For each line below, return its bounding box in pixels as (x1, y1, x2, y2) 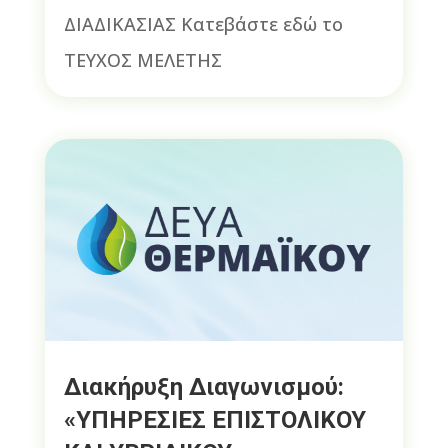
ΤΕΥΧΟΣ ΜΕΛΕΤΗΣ (63, 48, 222, 73)
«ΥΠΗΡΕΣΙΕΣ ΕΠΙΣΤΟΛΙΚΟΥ (63, 405, 366, 434)
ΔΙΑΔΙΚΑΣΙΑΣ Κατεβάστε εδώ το (63, 12, 343, 37)
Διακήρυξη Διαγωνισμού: (63, 372, 344, 401)
